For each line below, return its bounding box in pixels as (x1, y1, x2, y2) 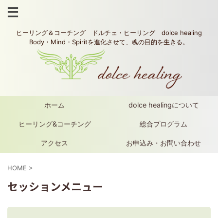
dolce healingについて (128, 101, 199, 109)
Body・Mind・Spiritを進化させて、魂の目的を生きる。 (29, 38, 189, 46)
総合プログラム (140, 120, 187, 128)
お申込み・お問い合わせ (126, 139, 201, 147)
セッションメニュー (7, 178, 103, 194)
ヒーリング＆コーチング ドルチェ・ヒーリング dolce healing (16, 29, 202, 36)
